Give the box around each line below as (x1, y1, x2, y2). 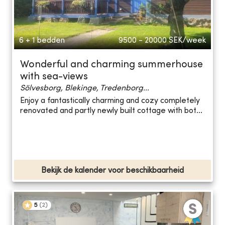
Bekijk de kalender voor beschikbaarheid (41, 166, 184, 175)
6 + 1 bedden (19, 36, 65, 45)
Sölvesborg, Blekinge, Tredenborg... (20, 84, 149, 92)
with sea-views (20, 72, 88, 82)
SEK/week (169, 36, 206, 45)
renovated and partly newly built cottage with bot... (20, 107, 202, 116)
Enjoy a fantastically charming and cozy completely (20, 97, 200, 105)
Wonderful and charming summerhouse (20, 60, 203, 70)
